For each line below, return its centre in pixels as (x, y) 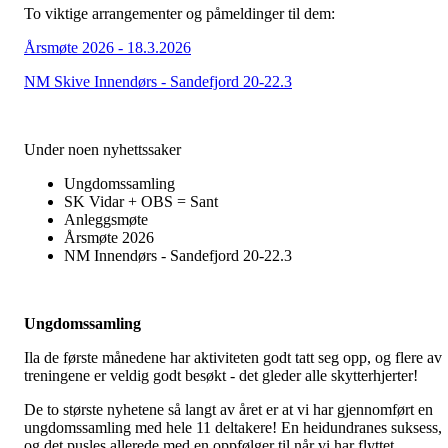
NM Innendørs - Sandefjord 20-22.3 (180, 256)
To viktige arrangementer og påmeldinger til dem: (179, 14)
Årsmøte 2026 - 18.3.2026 (107, 48)
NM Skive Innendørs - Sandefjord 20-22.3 (158, 82)
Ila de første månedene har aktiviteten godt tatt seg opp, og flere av (233, 358)
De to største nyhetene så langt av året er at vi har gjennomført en (228, 410)
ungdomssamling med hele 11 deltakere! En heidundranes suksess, (233, 428)
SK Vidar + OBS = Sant (141, 202)
